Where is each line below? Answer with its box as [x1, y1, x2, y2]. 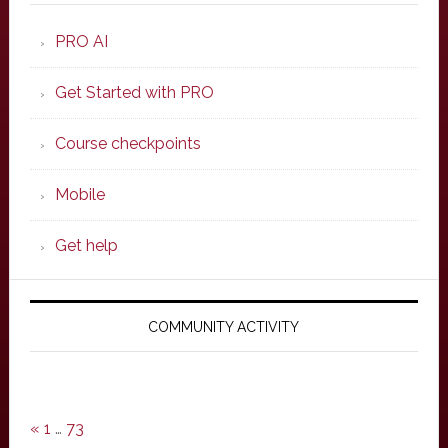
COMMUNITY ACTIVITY [148, 319, 300, 335]
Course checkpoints [54, 134, 201, 153]
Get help [54, 236, 118, 255]
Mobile [54, 185, 105, 204]
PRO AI [54, 32, 108, 51]
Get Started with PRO [54, 83, 214, 102]
